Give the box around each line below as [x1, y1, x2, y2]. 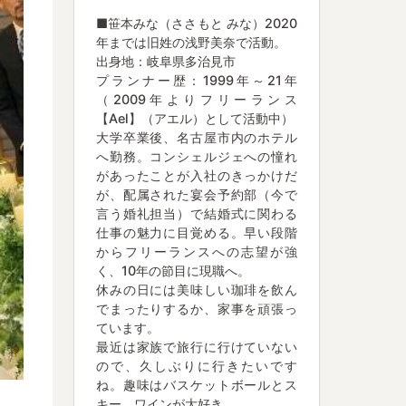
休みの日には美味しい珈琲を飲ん [96, 281, 297, 297]
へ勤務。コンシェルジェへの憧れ [96, 148, 297, 164]
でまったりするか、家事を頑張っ [96, 300, 297, 316]
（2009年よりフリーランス [96, 91, 297, 107]
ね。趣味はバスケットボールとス [96, 376, 297, 392]
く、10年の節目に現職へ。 [96, 262, 250, 278]
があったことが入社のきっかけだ [96, 167, 297, 183]
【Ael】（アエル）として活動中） [96, 110, 294, 126]
